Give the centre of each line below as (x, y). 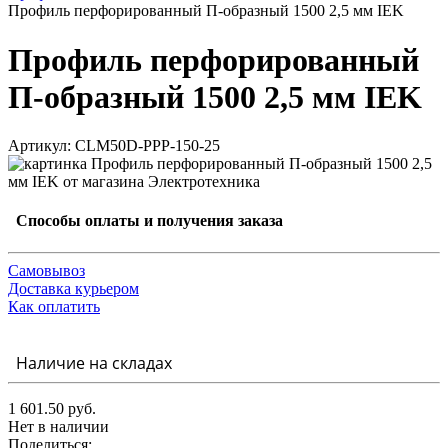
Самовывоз (46, 270)
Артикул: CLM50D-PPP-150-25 (114, 146)
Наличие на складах (90, 362)
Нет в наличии (58, 426)
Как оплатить (54, 306)
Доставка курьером (73, 288)
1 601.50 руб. (52, 408)
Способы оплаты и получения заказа (145, 221)
